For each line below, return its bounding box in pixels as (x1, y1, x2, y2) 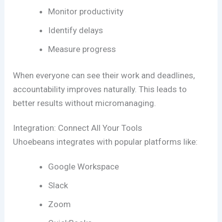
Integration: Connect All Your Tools (13, 122, 143, 133)
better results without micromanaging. (13, 98, 157, 109)
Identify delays (48, 25, 104, 35)
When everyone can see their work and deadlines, (13, 70, 195, 81)
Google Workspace (48, 161, 119, 171)
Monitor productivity (48, 6, 124, 16)
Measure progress (48, 44, 116, 54)
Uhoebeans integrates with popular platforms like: (13, 136, 198, 147)
